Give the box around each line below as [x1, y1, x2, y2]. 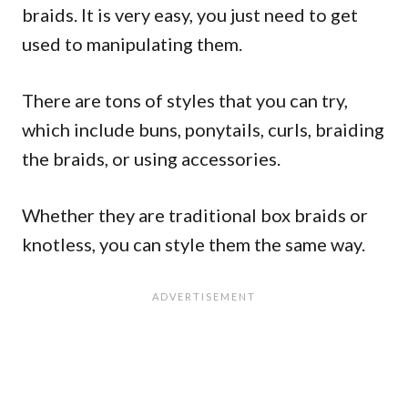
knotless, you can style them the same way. [22, 232, 365, 255]
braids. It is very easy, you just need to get [22, 3, 358, 25]
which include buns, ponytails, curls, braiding [22, 117, 384, 140]
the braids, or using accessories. [22, 147, 280, 169]
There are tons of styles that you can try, [22, 88, 348, 111]
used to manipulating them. [22, 32, 242, 55]
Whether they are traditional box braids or [22, 203, 368, 226]
